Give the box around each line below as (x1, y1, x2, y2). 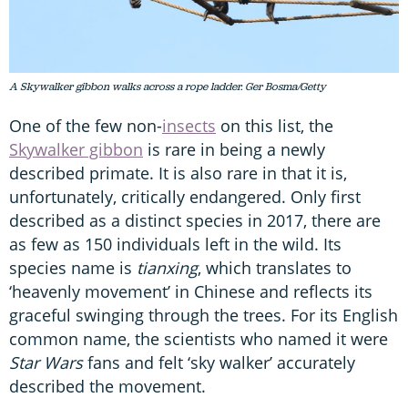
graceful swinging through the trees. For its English (9, 303, 398, 326)
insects (162, 114, 216, 137)
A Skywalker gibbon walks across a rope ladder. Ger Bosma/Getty (9, 78, 326, 94)
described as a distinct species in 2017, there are (9, 209, 381, 231)
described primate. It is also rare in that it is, (9, 161, 347, 184)
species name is (9, 256, 137, 279)
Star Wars (9, 351, 83, 373)
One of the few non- (9, 114, 162, 137)
